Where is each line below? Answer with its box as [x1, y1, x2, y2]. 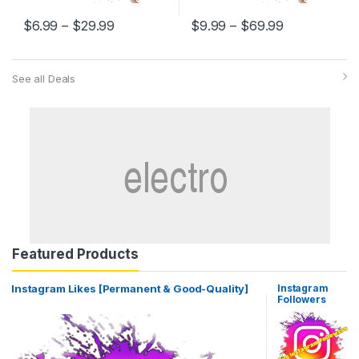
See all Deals [12, 72, 76, 86]
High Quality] [276, 316, 342, 329]
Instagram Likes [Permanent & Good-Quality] [11, 282, 249, 296]
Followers [276, 293, 326, 306]
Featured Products [12, 246, 139, 263]
